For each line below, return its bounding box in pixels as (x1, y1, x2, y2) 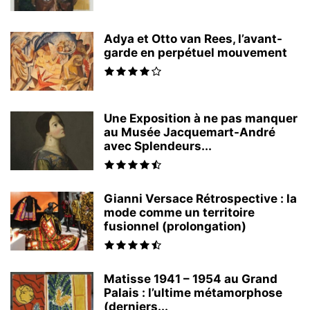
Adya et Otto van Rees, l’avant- (104, 32, 282, 46)
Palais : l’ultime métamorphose (104, 286, 282, 300)
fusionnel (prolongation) (104, 219, 246, 233)
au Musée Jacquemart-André (104, 125, 275, 139)
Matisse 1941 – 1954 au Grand (104, 272, 277, 286)
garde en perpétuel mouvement (104, 46, 287, 60)
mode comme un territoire (104, 206, 255, 219)
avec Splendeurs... (104, 139, 212, 153)
